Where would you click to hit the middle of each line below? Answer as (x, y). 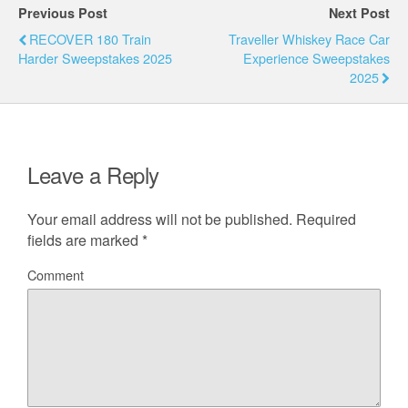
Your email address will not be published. (160, 219)
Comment (56, 275)
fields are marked (85, 240)
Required (324, 219)
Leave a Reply (93, 175)
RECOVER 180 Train (90, 39)
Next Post (359, 13)
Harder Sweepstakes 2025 (95, 58)
